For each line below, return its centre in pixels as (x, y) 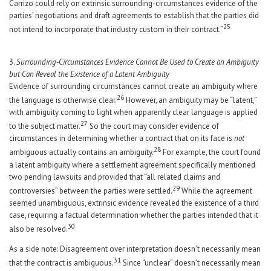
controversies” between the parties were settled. (91, 191)
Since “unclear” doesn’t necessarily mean (191, 263)
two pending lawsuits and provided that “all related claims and (115, 177)
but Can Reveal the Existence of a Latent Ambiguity (89, 74)
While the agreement (216, 191)
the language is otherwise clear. (63, 100)
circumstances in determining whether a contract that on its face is (122, 139)
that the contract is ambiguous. (61, 263)
